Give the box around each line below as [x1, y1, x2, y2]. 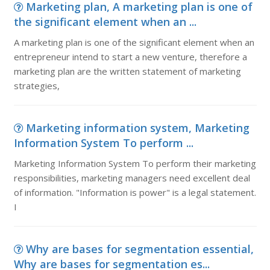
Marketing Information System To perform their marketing [13, 157, 256, 169]
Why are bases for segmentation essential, [25, 242, 254, 256]
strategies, [13, 80, 60, 92]
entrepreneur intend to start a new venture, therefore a [13, 51, 247, 63]
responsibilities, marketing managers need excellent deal [13, 172, 250, 184]
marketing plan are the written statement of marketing [13, 65, 241, 77]
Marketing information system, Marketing [25, 121, 250, 135]
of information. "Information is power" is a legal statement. [13, 186, 256, 198]
